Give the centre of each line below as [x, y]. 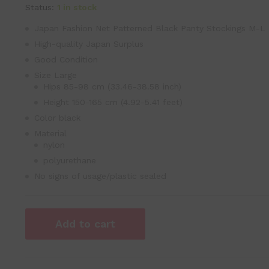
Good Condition [66, 59]
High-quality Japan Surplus [89, 44]
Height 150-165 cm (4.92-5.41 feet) [113, 102]
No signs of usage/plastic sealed [100, 176]
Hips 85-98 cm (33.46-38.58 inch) [112, 86]
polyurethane [69, 160]
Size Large [55, 75]
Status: [39, 7]
